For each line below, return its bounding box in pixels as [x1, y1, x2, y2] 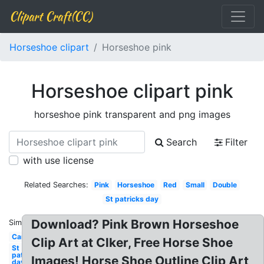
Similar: [9, 218, 35, 227]
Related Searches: [24, 180, 89, 189]
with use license [23, 154, 94, 166]
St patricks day [105, 194, 159, 203]
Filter [225, 136, 247, 148]
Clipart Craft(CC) [9, 8, 92, 25]
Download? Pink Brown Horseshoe [31, 217, 239, 232]
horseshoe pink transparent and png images [34, 108, 230, 120]
